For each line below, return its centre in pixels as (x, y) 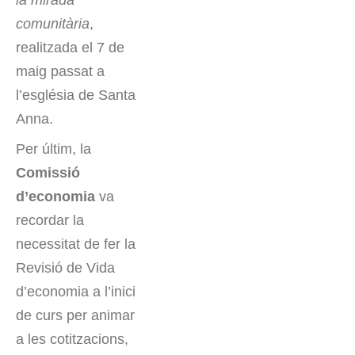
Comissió (48, 173)
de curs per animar (75, 316)
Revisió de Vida (65, 268)
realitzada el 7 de (70, 48)
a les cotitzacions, (72, 340)
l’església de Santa (76, 95)
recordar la (50, 221)
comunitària (53, 24)
